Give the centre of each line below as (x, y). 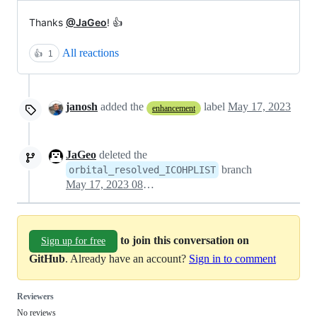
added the (122, 107)
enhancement (174, 108)
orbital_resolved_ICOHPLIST (142, 170)
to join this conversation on (185, 241)
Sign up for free (73, 241)
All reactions (91, 53)
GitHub (47, 259)
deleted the (122, 155)
